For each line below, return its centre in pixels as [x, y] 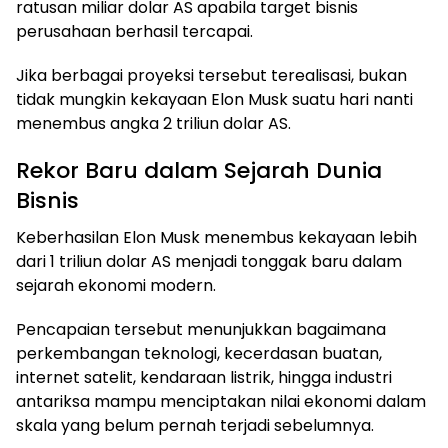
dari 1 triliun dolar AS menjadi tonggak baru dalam [209, 261]
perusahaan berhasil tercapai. [134, 31]
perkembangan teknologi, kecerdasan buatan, [199, 353]
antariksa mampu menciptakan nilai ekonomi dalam [221, 401]
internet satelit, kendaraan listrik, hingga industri [204, 377]
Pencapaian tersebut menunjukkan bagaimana [201, 329]
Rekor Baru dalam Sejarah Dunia [199, 170]
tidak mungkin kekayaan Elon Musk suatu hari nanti [214, 99]
